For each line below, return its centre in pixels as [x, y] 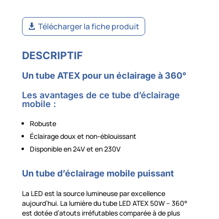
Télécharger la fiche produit [88, 26]
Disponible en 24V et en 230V [75, 149]
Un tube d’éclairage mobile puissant [98, 174]
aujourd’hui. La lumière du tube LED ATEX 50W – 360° [104, 203]
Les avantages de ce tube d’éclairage [101, 95]
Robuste [43, 124]
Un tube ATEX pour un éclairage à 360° [104, 76]
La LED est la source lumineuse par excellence [93, 194]
